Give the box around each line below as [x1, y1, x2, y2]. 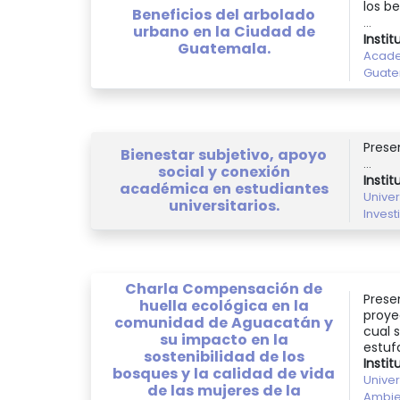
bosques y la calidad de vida [112, 362, 335, 384]
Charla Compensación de [125, 278, 322, 299]
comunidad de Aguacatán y [114, 312, 333, 333]
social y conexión [157, 162, 290, 183]
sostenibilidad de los [143, 346, 304, 367]
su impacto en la [159, 329, 288, 350]
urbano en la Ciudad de [132, 21, 315, 42]
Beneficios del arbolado [132, 4, 315, 25]
